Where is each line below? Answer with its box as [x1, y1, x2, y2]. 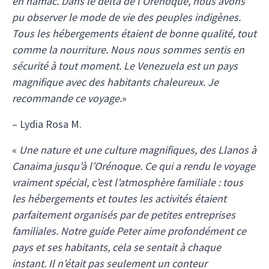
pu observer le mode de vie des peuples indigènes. [12, 10, 241, 24]
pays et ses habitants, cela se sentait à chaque [12, 240, 221, 254]
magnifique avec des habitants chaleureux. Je [12, 75, 219, 89]
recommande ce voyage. [12, 91, 122, 105]
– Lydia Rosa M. [12, 117, 82, 131]
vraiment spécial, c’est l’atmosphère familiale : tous [12, 175, 243, 189]
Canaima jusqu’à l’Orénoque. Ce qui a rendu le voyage [12, 159, 255, 173]
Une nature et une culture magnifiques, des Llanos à [19, 143, 256, 157]
